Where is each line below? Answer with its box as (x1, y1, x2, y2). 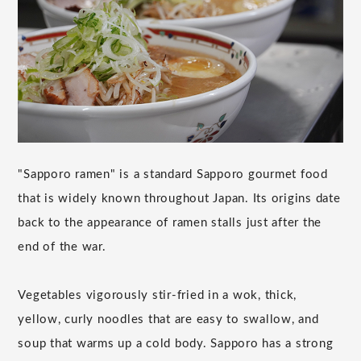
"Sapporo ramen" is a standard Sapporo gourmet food (18, 168, 328, 180)
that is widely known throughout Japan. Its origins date (18, 192, 341, 205)
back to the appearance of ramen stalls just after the (18, 216, 322, 229)
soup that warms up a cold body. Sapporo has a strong (18, 337, 334, 350)
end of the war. (18, 240, 106, 253)
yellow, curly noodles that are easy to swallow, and (18, 313, 319, 326)
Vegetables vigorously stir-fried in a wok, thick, (18, 288, 297, 301)
